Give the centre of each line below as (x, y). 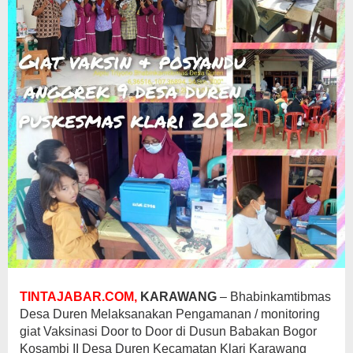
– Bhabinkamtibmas (274, 296)
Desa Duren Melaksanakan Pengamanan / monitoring (170, 314)
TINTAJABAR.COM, (78, 296)
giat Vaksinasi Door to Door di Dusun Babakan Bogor (168, 331)
